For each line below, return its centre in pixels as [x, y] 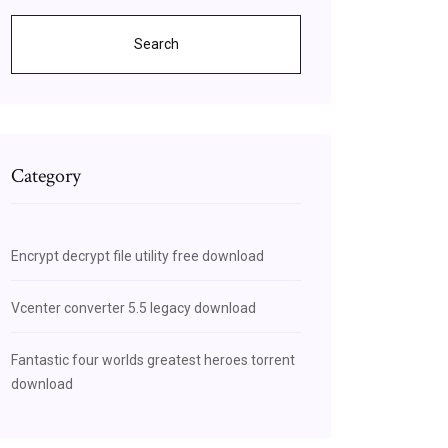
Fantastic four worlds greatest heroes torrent [153, 360]
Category [46, 176]
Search [156, 44]
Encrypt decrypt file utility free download [137, 256]
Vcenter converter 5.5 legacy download [133, 308]
